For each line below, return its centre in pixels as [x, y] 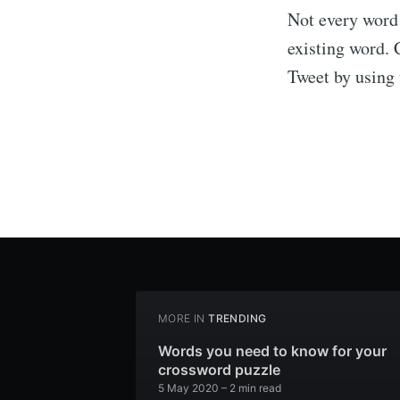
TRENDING [237, 318]
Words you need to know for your [272, 351]
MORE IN [182, 318]
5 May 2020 [188, 388]
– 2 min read [250, 388]
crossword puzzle [219, 370]
